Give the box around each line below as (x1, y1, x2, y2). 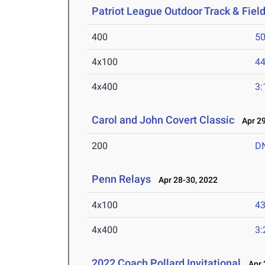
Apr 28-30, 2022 (153, 175, 218, 185)
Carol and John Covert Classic (92, 114, 235, 127)
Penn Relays (92, 173, 151, 186)
